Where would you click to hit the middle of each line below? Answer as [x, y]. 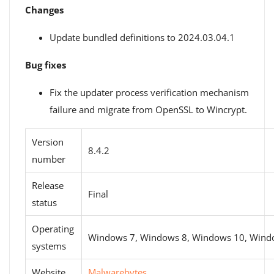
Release [48, 185]
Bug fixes [46, 65]
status [44, 202]
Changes [44, 10]
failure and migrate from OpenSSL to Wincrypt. [148, 109]
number [49, 159]
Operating [53, 229]
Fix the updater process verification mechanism [149, 92]
